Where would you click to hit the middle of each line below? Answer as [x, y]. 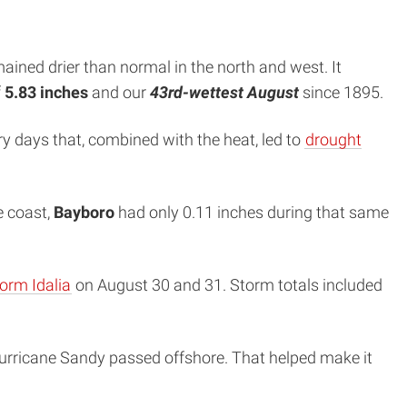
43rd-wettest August [224, 92]
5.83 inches [46, 92]
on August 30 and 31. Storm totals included [227, 285]
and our [119, 92]
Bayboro [84, 212]
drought [333, 139]
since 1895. [341, 92]
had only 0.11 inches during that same [252, 212]
